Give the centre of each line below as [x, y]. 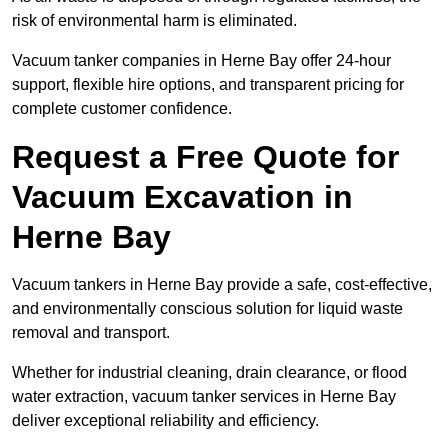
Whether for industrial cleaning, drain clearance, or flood [209, 373]
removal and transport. [91, 333]
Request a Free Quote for [205, 157]
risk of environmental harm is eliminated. [154, 21]
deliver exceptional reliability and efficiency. [165, 421]
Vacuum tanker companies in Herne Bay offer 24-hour [201, 61]
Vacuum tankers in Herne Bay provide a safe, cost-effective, [222, 285]
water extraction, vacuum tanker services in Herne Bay [204, 397]
